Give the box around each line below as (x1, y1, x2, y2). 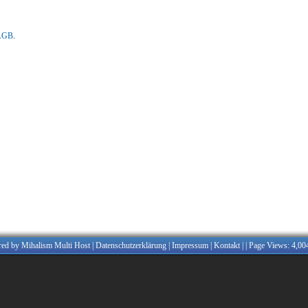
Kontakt (214, 241, 240, 250)
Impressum (172, 241, 208, 250)
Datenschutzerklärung (96, 241, 166, 250)
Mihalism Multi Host (21, 241, 90, 250)
